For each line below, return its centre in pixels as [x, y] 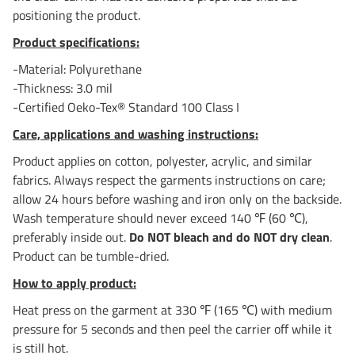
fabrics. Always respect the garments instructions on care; [169, 180]
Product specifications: [76, 42]
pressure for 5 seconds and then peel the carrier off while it [172, 329]
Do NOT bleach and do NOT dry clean [229, 237]
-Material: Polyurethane [77, 69]
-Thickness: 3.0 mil [63, 88]
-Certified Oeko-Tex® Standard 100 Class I [126, 107]
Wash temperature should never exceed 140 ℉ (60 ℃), [160, 218]
